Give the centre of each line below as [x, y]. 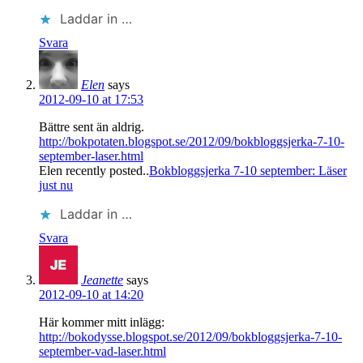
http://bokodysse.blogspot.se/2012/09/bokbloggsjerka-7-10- [190, 336]
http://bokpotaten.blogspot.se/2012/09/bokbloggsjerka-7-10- [192, 141]
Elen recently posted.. [94, 170]
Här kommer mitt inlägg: [102, 322]
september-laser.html [91, 156]
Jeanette [102, 280]
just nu [56, 185]
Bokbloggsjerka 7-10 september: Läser [248, 170]
